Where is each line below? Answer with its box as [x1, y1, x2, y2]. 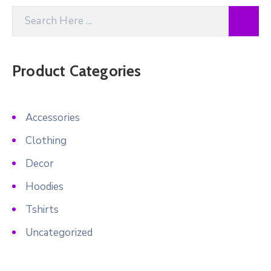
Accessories [25, 110, 80, 125]
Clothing [25, 133, 67, 148]
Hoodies [25, 179, 64, 194]
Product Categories [12, 61, 142, 80]
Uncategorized [25, 225, 93, 240]
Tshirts [25, 202, 59, 217]
